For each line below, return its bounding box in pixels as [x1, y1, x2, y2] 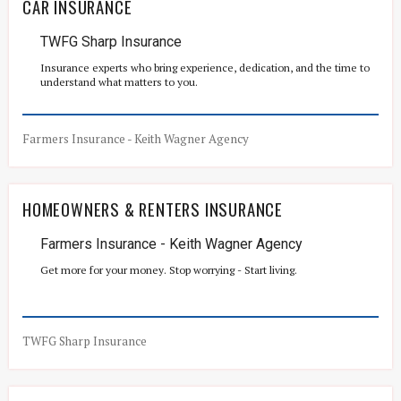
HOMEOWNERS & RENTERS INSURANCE [22, 197, 283, 221]
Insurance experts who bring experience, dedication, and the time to [40, 61, 370, 74]
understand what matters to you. [40, 75, 198, 89]
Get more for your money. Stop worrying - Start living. [40, 263, 297, 277]
